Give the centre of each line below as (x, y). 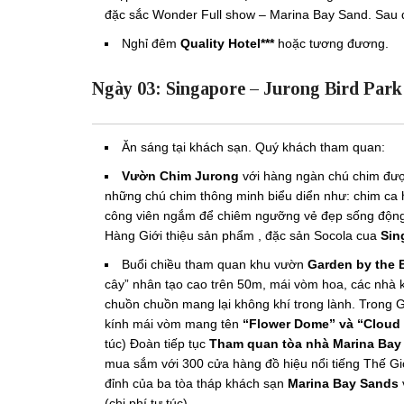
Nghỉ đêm (151, 43)
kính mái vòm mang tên (172, 323)
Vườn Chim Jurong (180, 175)
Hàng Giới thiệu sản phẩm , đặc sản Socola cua (243, 235)
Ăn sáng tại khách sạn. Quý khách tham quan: (253, 147)
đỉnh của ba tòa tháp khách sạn (196, 383)
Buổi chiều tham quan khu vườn (213, 264)
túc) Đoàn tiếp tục (157, 343)
